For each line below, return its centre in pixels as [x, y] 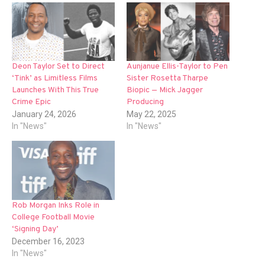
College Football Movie [53, 217]
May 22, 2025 [151, 114]
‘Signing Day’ [35, 229]
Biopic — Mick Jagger [165, 90]
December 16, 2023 [48, 241]
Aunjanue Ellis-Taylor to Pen [177, 67]
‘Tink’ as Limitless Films [55, 78]
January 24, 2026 [44, 114]
